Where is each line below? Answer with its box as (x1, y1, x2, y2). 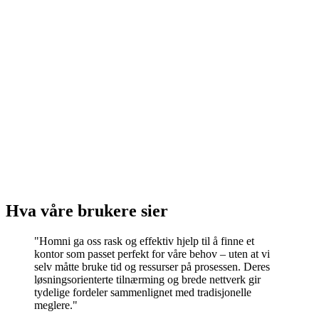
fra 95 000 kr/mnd (74, 130, 155, 143)
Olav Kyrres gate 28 (6, 101, 123, 117)
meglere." (34, 299, 78, 312)
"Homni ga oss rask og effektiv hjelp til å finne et (34, 235, 254, 248)
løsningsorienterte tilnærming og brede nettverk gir (34, 273, 261, 286)
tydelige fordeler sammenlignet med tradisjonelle (34, 286, 251, 299)
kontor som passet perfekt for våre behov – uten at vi (34, 248, 270, 261)
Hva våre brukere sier (6, 202, 168, 221)
